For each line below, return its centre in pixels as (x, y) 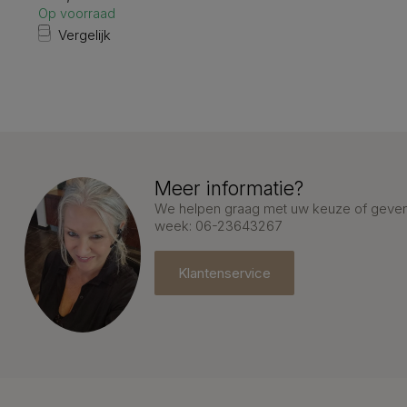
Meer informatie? (229, 189)
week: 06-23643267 (218, 226)
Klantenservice (224, 273)
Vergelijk (84, 35)
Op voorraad (77, 13)
